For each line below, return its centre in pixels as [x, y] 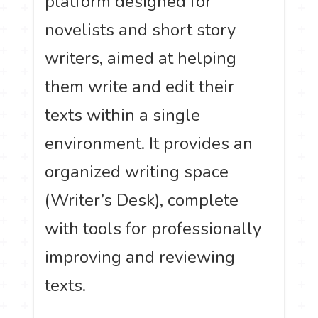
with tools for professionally [153, 229]
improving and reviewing [140, 257]
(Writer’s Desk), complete [142, 201]
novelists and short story [141, 30]
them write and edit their [140, 87]
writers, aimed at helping [141, 59]
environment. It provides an [149, 144]
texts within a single [123, 115]
